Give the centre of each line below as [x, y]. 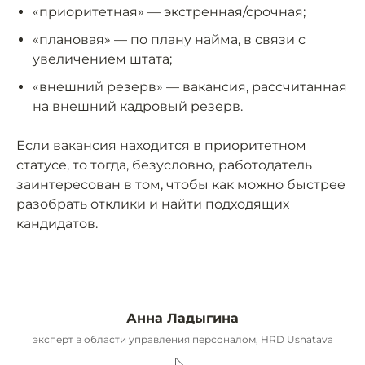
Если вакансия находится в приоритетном [161, 146]
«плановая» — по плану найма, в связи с [169, 40]
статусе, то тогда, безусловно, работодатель [164, 165]
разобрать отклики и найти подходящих [153, 204]
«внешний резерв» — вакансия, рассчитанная [190, 87]
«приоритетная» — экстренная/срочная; [169, 12]
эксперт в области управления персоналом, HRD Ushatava [182, 340]
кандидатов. [57, 224]
